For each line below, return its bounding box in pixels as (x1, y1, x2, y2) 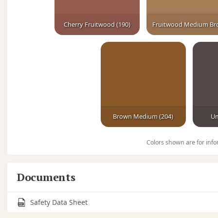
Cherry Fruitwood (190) (64, 20, 130, 29)
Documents (17, 170, 75, 184)
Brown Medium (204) (113, 112, 173, 121)
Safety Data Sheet (30, 198, 88, 207)
